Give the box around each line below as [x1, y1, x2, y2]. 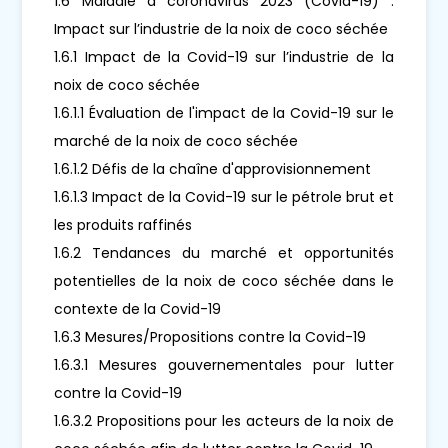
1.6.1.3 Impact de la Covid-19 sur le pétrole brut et [54, 186, 394, 207]
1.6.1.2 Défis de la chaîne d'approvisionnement [54, 158, 372, 179]
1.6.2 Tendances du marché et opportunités [54, 242, 394, 263]
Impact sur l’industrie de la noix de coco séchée [54, 18, 389, 39]
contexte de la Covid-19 [54, 298, 222, 319]
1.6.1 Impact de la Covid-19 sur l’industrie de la [54, 46, 394, 67]
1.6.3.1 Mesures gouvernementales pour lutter [54, 354, 394, 375]
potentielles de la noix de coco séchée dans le [54, 270, 394, 291]
